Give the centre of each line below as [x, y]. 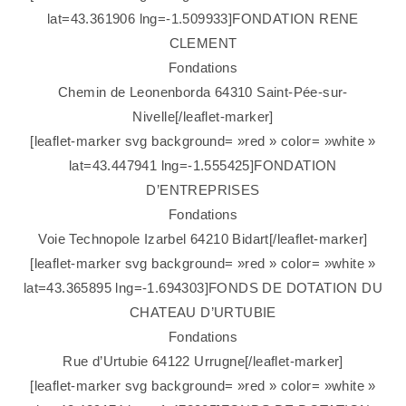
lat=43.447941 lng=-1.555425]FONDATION [203, 166]
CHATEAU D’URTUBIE [203, 313]
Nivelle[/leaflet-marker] [203, 117]
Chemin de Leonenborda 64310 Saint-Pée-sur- [203, 92]
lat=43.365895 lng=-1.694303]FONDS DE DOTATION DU [203, 288]
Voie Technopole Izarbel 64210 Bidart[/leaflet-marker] [203, 239]
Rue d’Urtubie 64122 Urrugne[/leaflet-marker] [203, 362]
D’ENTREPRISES [203, 190]
